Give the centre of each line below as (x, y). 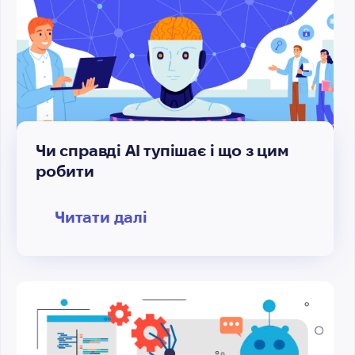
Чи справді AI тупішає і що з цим (162, 151)
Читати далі (101, 217)
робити (65, 171)
